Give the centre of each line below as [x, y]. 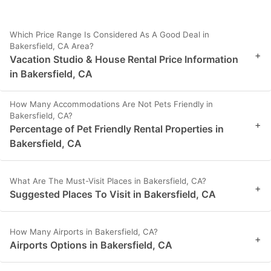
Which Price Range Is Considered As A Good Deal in [109, 34]
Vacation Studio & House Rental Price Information [124, 59]
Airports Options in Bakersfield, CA [91, 245]
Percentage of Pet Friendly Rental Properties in [117, 129]
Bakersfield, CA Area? [52, 46]
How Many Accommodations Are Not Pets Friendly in [111, 104]
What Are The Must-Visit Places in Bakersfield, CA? [108, 181]
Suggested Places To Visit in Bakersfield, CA [113, 194]
